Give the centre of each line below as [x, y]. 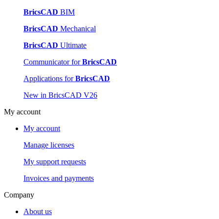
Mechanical [77, 28]
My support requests [55, 161]
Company [19, 195]
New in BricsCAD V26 [60, 95]
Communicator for [53, 62]
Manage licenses [49, 145]
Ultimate [72, 45]
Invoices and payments [59, 178]
